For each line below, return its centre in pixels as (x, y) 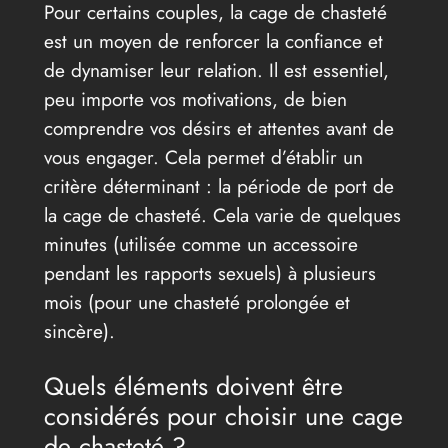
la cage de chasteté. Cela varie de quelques (222, 215)
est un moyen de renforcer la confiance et (213, 41)
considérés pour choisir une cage (223, 416)
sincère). (79, 331)
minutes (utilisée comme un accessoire (200, 244)
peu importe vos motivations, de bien (195, 99)
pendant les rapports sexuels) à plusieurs (209, 273)
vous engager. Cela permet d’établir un (203, 157)
